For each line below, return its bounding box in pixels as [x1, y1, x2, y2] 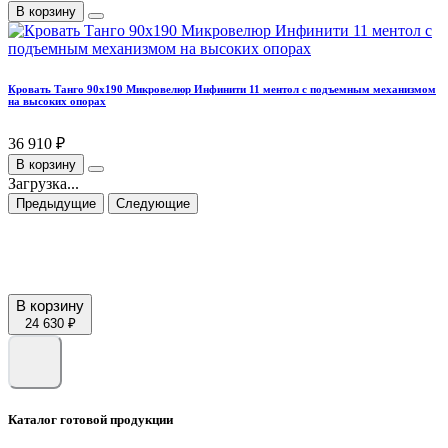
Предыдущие [16, 196, 96, 212]
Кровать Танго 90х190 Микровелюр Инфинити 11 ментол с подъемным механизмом [8, 83, 436, 96]
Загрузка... [8, 175, 79, 193]
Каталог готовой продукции [8, 412, 173, 428]
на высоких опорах [8, 95, 106, 108]
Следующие [116, 196, 190, 212]
